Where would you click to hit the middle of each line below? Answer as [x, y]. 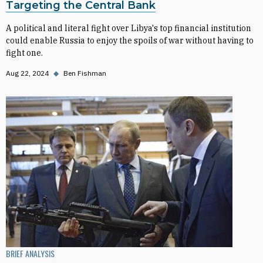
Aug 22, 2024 [27, 73]
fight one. [24, 53]
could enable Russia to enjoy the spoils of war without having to [130, 41]
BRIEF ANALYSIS [30, 253]
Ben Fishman [85, 73]
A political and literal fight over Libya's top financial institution [129, 28]
